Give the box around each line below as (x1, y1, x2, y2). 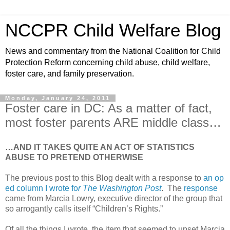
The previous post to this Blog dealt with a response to (5, 173, 203, 182)
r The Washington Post (78, 183, 161, 193)
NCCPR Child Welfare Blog (5, 21, 221, 40)
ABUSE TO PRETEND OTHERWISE (5, 152, 143, 162)
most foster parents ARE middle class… (5, 116, 221, 129)
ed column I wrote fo (5, 183, 78, 193)
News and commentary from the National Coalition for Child (5, 47, 221, 55)
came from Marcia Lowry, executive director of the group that (5, 194, 222, 203)
